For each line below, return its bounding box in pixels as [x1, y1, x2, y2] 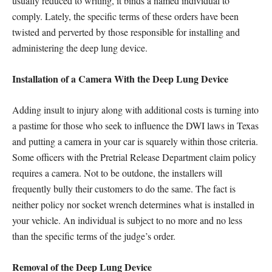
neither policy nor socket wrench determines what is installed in [12, 198, 254, 211]
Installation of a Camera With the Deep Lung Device [12, 72, 228, 86]
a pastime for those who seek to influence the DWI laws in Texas [12, 119, 259, 132]
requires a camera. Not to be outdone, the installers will [12, 166, 222, 179]
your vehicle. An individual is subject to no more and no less [12, 214, 242, 226]
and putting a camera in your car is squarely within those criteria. [12, 135, 258, 148]
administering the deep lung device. [12, 41, 148, 54]
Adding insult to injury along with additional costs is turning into [12, 103, 259, 116]
